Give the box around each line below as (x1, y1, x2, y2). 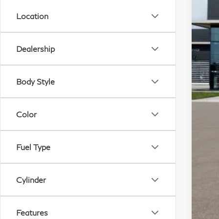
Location (16, 11, 48, 21)
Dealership (16, 44, 55, 53)
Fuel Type (16, 142, 50, 152)
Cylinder (16, 175, 46, 184)
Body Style (16, 77, 55, 86)
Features (16, 208, 48, 217)
